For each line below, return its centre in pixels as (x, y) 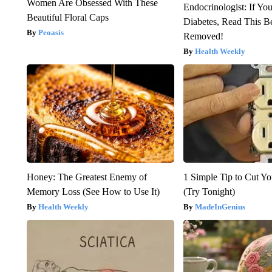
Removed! (204, 36)
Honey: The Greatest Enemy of (87, 177)
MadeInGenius (220, 207)
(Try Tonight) (209, 192)
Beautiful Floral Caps (67, 18)
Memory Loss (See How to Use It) (93, 192)
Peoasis (51, 33)
